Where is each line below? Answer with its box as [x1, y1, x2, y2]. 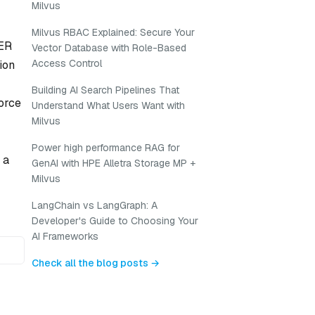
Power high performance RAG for [32, 141, 180, 154]
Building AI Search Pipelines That [32, 84, 179, 96]
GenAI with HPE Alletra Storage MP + [32, 157, 195, 169]
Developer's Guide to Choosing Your [32, 214, 198, 227]
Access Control [32, 57, 102, 70]
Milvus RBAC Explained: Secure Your [32, 26, 195, 39]
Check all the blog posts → [32, 257, 160, 269]
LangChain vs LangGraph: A [32, 199, 157, 212]
